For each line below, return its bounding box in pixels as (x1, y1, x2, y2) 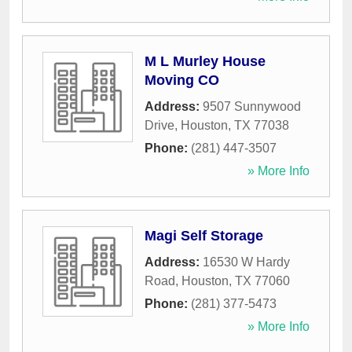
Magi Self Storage (145, 228, 263, 244)
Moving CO (145, 72, 219, 89)
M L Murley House (145, 53, 266, 70)
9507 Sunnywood (203, 100, 301, 114)
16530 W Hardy (203, 255, 290, 269)
